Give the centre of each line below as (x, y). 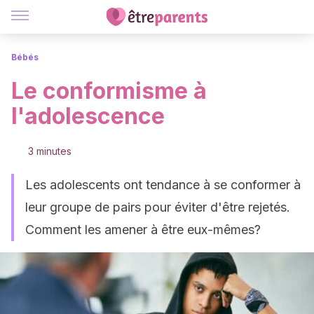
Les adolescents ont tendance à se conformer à (163, 185)
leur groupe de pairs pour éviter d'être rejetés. (158, 207)
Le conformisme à (109, 91)
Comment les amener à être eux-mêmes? (143, 230)
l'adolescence (88, 116)
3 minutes (50, 151)
